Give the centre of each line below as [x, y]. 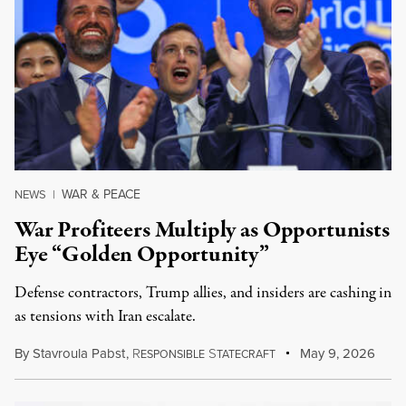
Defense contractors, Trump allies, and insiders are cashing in [203, 293]
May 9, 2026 [336, 353]
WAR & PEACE [101, 194]
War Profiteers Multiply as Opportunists [202, 230]
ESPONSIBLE [172, 354]
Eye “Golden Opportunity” [142, 255]
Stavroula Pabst [79, 353]
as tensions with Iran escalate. [105, 317]
